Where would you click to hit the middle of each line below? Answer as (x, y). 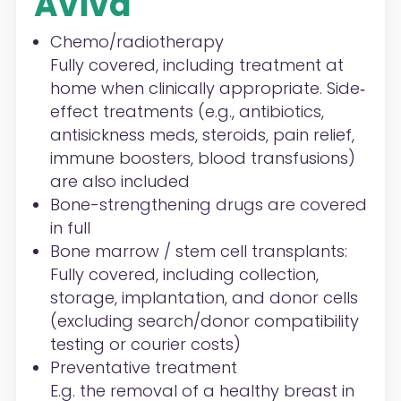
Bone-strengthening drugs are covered (208, 205)
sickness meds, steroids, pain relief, (217, 135)
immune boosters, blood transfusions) (202, 158)
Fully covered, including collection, (184, 275)
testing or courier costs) (145, 345)
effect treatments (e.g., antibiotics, (187, 112)
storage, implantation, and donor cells (204, 298)
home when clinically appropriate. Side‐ (207, 89)
